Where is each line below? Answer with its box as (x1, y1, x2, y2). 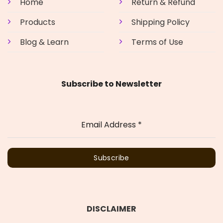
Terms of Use (131, 36, 183, 48)
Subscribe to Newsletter (61, 78, 162, 90)
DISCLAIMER (87, 203, 136, 215)
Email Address (81, 118, 138, 130)
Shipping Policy (131, 16, 190, 28)
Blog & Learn (20, 36, 69, 48)
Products (20, 16, 55, 28)
